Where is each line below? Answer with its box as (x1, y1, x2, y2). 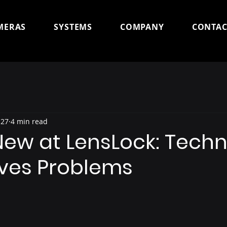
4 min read (11, 116, 48, 126)
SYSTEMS (54, 21, 92, 32)
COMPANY (120, 21, 164, 32)
